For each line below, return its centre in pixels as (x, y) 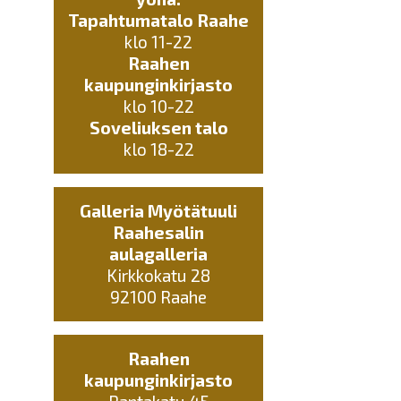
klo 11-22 (158, 42)
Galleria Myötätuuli (158, 211)
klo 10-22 (158, 107)
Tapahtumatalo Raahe (158, 21)
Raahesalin (158, 233)
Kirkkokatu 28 (158, 276)
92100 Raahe (158, 297)
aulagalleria (158, 254)
